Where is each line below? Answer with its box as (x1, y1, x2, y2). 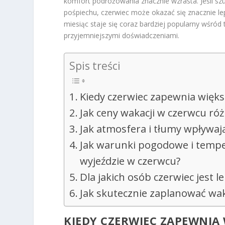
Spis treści (69, 58, 121, 73)
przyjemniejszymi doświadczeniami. (64, 31, 180, 41)
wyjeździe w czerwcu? (80, 153, 181, 168)
